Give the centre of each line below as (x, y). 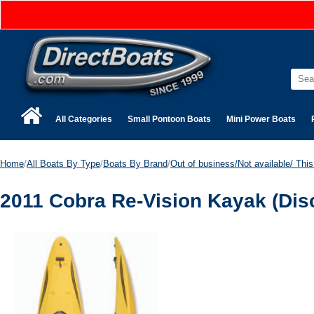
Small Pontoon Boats (169, 119)
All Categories (84, 119)
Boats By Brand (135, 163)
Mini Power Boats (261, 119)
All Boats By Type (63, 163)
